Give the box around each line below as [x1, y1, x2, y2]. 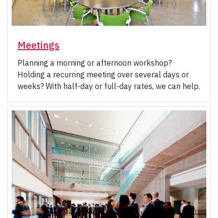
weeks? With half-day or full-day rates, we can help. [18, 81, 200, 91]
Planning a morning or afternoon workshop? [18, 58, 172, 68]
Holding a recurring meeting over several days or [18, 70, 189, 80]
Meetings [18, 38, 59, 52]
